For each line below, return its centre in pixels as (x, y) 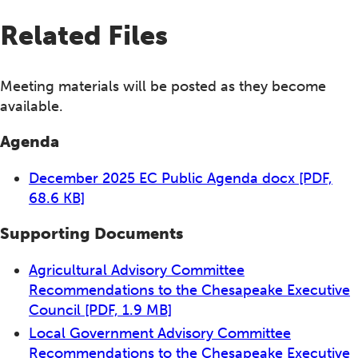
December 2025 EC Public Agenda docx (164, 178)
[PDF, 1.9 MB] (128, 310)
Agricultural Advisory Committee (137, 270)
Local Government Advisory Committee (160, 334)
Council (57, 310)
